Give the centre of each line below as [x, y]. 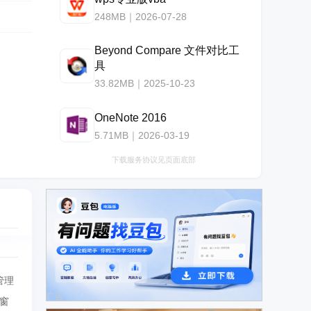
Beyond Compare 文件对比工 [167, 50]
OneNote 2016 [131, 117]
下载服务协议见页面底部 [153, 160]
